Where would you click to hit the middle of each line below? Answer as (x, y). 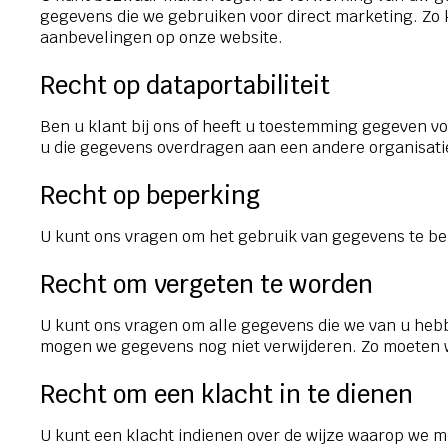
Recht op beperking (150, 195)
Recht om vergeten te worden (206, 284)
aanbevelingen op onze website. (161, 37)
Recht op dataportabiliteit (185, 85)
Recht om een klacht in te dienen (226, 394)
